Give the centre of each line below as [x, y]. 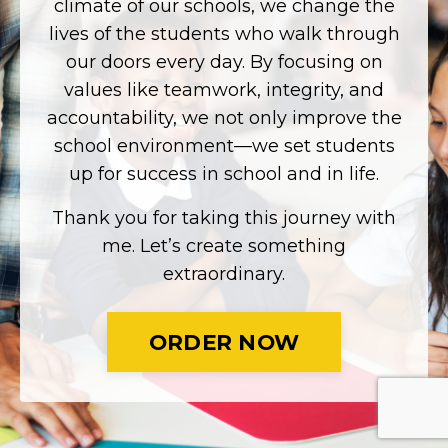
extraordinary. [224, 274]
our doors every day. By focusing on [224, 62]
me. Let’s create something [224, 246]
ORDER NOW [224, 342]
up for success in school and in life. [224, 174]
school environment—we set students [224, 146]
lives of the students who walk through [224, 34]
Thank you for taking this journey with [224, 218]
